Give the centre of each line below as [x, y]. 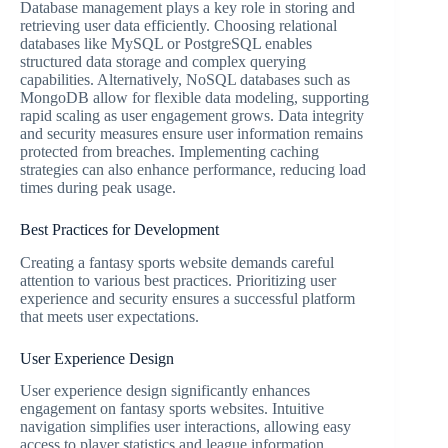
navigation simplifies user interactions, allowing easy [185, 427]
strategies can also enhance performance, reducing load [193, 169]
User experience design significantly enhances [165, 391]
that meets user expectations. [109, 316]
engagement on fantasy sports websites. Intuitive [172, 409]
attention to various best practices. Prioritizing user [178, 280]
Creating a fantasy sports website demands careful [177, 262]
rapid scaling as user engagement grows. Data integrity [192, 115]
